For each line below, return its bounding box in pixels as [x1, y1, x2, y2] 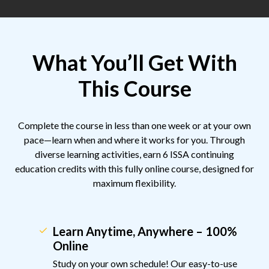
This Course [77, 75, 192, 102]
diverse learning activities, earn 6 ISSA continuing [35, 148, 234, 160]
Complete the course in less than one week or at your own [18, 119, 251, 131]
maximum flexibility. [93, 177, 176, 189]
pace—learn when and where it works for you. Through [24, 134, 245, 146]
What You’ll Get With [32, 49, 237, 76]
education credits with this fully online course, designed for [15, 163, 254, 175]
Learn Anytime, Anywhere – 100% [53, 224, 237, 239]
